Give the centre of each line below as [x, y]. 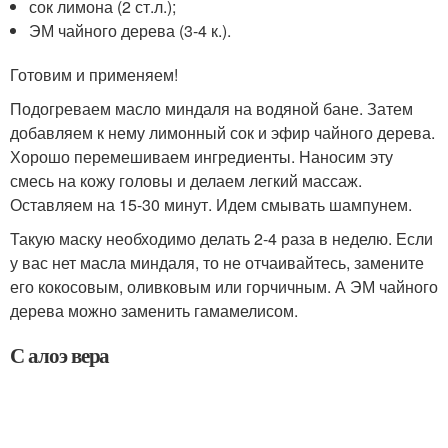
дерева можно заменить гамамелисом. [154, 310]
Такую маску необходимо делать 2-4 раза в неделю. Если [221, 238]
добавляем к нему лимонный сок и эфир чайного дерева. [222, 132]
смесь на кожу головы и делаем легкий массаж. [186, 180]
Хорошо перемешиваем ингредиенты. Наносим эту [201, 156]
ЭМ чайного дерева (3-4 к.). [130, 30]
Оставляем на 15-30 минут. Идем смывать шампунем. [211, 204]
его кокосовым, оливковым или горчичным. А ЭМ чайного [224, 286]
